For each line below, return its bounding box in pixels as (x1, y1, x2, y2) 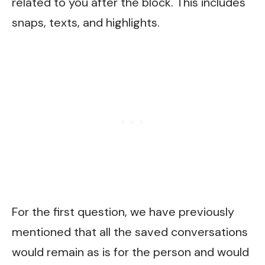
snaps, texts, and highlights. (12, 15, 160, 31)
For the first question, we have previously (12, 203, 234, 219)
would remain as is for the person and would (12, 244, 249, 260)
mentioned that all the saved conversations (12, 224, 248, 240)
